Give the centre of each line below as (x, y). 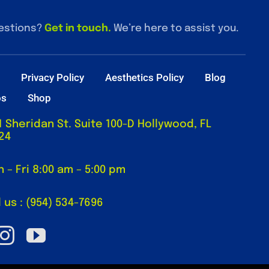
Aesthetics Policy (145, 78)
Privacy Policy (53, 78)
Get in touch (77, 29)
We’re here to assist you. (175, 29)
